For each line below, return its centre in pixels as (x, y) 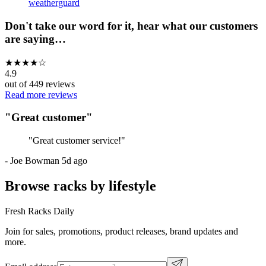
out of (17, 84)
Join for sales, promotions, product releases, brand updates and (121, 231)
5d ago (75, 160)
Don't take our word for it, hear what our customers (131, 26)
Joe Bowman (35, 160)
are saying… (35, 39)
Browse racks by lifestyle (80, 186)
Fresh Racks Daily (39, 211)
